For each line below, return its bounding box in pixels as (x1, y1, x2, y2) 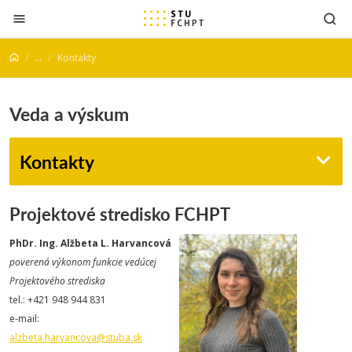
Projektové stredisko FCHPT (9, 202, 230, 226)
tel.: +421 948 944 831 (9, 293, 106, 306)
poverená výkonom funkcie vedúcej (9, 255, 156, 269)
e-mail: (9, 312, 39, 325)
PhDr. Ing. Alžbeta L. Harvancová (9, 236, 171, 250)
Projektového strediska (9, 274, 105, 288)
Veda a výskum (9, 101, 129, 126)
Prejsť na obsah (12, 6, 104, 24)
